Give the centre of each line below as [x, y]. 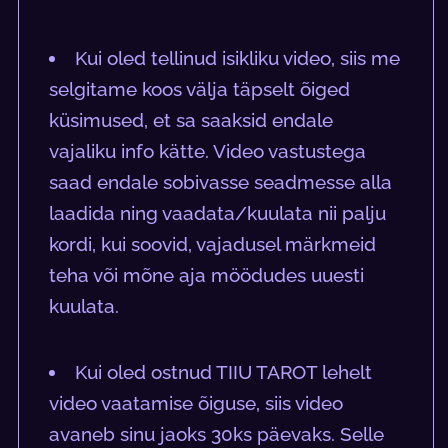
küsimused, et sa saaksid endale [191, 120]
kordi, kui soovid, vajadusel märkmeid [213, 244]
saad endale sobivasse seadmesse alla [221, 182]
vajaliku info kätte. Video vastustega [208, 151]
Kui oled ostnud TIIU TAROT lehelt [224, 372]
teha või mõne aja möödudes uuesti [207, 275]
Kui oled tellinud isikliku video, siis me [238, 58]
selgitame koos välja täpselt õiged [200, 89]
